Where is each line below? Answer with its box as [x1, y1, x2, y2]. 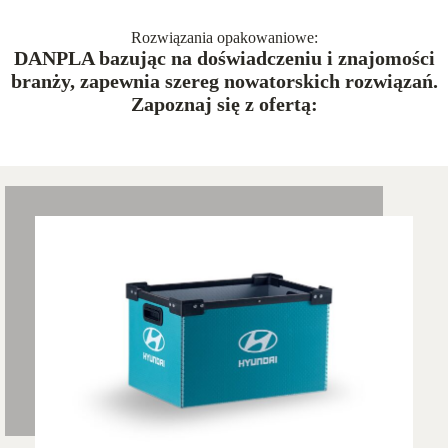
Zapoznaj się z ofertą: [130, 93, 318, 116]
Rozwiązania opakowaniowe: [130, 29, 318, 47]
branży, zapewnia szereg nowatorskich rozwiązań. [10, 70, 438, 93]
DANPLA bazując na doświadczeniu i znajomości [13, 47, 435, 70]
